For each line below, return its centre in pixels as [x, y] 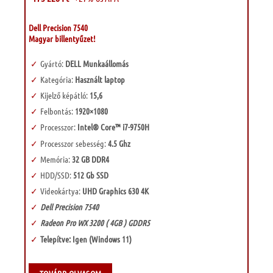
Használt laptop [100, 79]
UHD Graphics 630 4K [115, 191]
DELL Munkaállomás [97, 63]
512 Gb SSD [90, 175]
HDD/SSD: [55, 175]
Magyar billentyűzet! [62, 39]
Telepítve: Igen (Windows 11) [86, 239]
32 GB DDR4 [90, 159]
